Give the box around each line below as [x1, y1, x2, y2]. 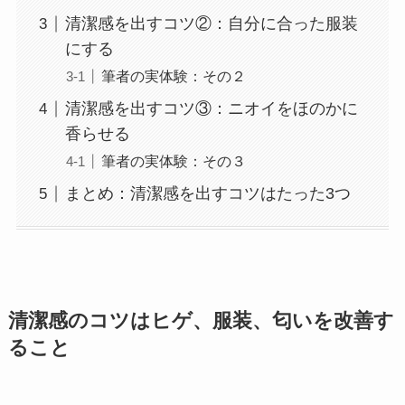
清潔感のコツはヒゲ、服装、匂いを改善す [7, 310, 394, 333]
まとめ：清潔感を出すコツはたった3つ [64, 184, 351, 203]
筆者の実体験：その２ [100, 68, 246, 85]
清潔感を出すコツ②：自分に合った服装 [64, 14, 358, 33]
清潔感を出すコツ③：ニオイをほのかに [64, 99, 358, 118]
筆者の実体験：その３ [100, 153, 246, 170]
